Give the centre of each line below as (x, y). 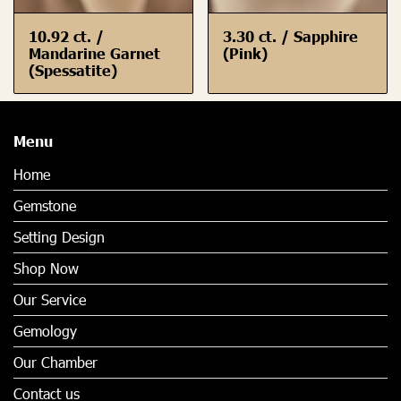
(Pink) (245, 53)
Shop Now (46, 269)
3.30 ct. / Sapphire (290, 36)
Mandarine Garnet (94, 53)
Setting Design (59, 237)
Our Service (50, 300)
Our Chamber (55, 363)
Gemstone (45, 206)
